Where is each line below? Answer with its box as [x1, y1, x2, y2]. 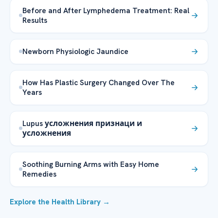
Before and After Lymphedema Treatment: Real [22, 5, 189, 16]
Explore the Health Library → [10, 197, 110, 207]
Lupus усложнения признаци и [22, 118, 142, 128]
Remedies [22, 168, 56, 179]
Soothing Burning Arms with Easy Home [22, 159, 159, 169]
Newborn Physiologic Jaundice [22, 46, 128, 56]
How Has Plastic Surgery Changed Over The [22, 77, 175, 88]
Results [22, 15, 47, 25]
